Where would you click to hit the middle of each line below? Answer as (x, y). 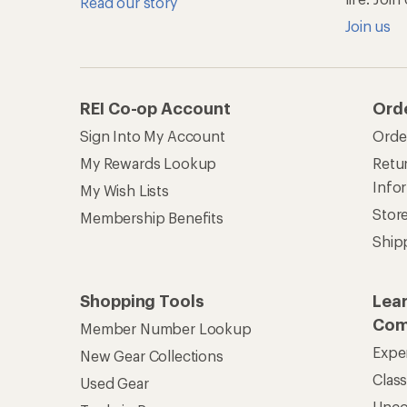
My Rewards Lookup (149, 164)
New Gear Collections (152, 356)
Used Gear (114, 383)
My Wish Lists (124, 191)
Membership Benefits (152, 218)
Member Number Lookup (166, 329)
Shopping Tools (142, 301)
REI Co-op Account (155, 109)
